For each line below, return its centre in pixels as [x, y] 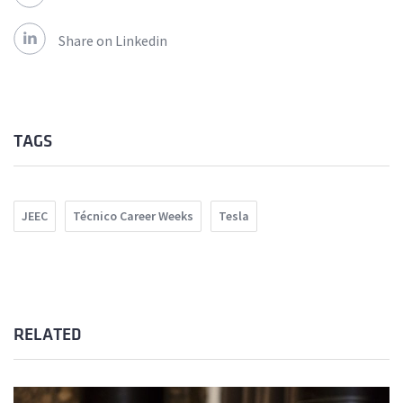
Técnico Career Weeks [133, 216]
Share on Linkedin [113, 41]
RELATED [47, 335]
